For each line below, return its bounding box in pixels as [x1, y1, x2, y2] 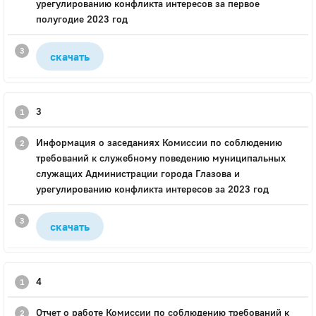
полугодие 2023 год [36, 13, 128, 25]
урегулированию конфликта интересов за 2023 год [36, 183, 272, 195]
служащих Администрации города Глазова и [36, 167, 240, 179]
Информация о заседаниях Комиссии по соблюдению [36, 136, 282, 148]
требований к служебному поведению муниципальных [36, 152, 286, 164]
